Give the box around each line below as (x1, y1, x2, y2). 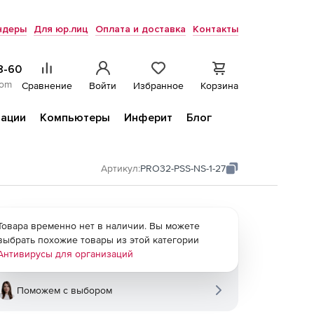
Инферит (124, 111, 172, 125)
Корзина (200, 80, 238, 91)
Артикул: (101, 163, 140, 174)
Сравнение (22, 80, 72, 91)
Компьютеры (40, 111, 110, 125)
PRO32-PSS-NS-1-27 (140, 163, 226, 174)
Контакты (193, 23, 238, 35)
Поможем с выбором (17, 285, 112, 296)
